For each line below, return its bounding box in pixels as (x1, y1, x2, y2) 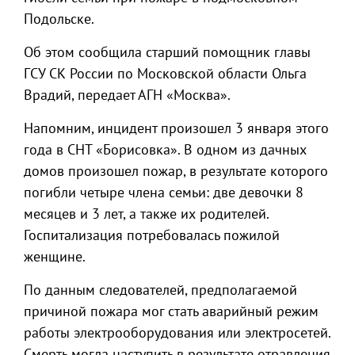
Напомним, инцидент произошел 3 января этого (24, 119, 329, 137)
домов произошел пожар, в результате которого (24, 162, 328, 180)
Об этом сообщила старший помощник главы (24, 43, 311, 61)
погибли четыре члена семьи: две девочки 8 (24, 183, 303, 201)
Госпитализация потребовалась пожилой (24, 226, 280, 244)
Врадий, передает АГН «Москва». (24, 86, 231, 104)
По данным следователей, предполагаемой (24, 281, 297, 299)
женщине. (24, 247, 86, 265)
